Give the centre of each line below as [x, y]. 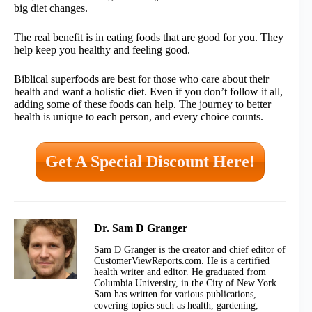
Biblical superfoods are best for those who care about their [141, 79]
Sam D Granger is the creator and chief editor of [190, 250]
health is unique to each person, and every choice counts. [139, 117]
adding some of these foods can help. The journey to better [142, 104]
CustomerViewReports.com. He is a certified [182, 261]
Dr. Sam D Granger [141, 228]
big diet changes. [51, 8]
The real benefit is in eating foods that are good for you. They [149, 38]
